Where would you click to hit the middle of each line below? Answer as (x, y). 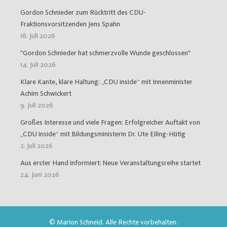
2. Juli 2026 (36, 146)
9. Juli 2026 (37, 105)
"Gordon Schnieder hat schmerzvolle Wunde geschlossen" (105, 53)
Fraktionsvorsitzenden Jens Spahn (70, 24)
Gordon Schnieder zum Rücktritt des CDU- (83, 12)
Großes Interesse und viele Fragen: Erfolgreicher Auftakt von (110, 122)
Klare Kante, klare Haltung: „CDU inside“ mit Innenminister (106, 82)
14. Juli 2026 (38, 65)
